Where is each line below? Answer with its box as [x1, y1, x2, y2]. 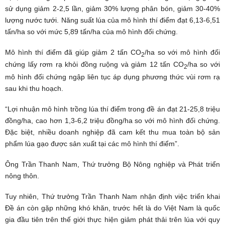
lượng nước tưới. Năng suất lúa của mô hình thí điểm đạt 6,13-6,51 [5, 16, 220, 24]
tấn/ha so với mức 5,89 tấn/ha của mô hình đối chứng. [5, 27, 178, 36]
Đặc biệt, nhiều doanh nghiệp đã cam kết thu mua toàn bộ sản [5, 128, 220, 137]
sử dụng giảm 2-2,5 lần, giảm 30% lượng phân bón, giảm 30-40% [5, 4, 220, 13]
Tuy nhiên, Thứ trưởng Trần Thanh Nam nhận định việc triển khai [5, 192, 220, 201]
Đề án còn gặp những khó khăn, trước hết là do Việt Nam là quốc [5, 204, 220, 212]
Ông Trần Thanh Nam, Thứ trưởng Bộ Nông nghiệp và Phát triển [5, 160, 220, 169]
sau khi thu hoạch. [5, 84, 63, 93]
